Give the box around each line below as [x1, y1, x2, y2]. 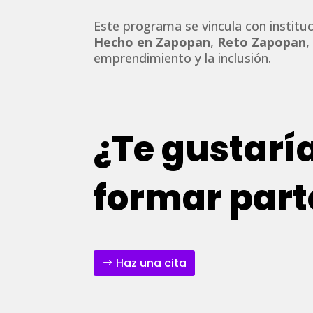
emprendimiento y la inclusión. [94, 49, 272, 66]
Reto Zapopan [217, 33, 307, 50]
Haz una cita [116, 254, 187, 271]
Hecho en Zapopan [94, 33, 211, 50]
